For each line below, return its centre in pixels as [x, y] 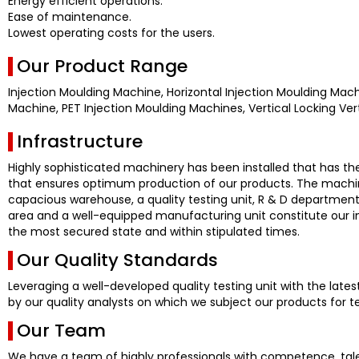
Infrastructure [80, 141]
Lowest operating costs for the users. [111, 32]
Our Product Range [102, 66]
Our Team [61, 330]
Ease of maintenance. [70, 16]
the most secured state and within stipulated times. [154, 231]
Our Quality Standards [117, 260]
